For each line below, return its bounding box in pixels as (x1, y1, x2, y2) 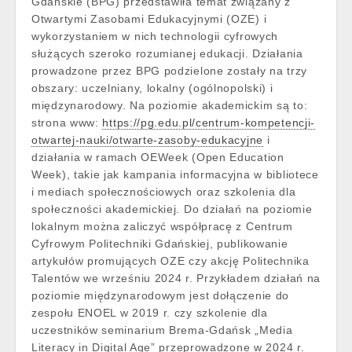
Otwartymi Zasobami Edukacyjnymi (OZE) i (31, 13, 267, 25)
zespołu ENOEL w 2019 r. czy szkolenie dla (31, 306, 268, 319)
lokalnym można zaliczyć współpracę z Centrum (31, 220, 293, 233)
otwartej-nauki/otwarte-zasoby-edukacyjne (31, 134, 263, 146)
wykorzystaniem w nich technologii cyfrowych (31, 30, 279, 42)
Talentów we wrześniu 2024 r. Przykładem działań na (31, 272, 321, 284)
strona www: (31, 116, 103, 129)
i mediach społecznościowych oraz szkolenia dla (31, 185, 296, 198)
